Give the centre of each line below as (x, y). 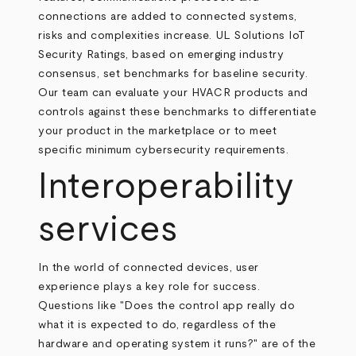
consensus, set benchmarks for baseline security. (173, 74)
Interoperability (166, 187)
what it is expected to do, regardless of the (157, 325)
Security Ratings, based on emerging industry (161, 55)
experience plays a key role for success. (149, 287)
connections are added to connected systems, (168, 17)
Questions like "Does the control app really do (167, 306)
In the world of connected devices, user (149, 268)
